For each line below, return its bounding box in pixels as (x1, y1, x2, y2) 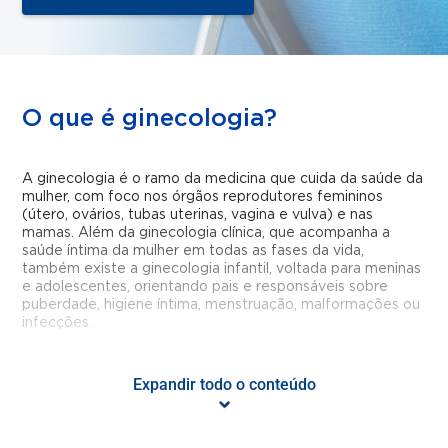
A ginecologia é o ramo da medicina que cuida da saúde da (22, 172, 424, 186)
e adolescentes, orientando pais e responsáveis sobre (22, 280, 389, 294)
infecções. (22, 316, 93, 330)
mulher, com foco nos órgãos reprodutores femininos (22, 190, 384, 204)
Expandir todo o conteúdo (132, 375, 316, 394)
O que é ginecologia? (22, 107, 278, 131)
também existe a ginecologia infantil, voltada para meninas (22, 262, 422, 276)
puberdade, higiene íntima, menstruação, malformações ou (22, 298, 421, 312)
